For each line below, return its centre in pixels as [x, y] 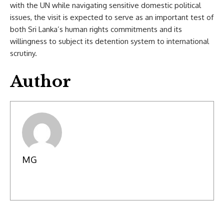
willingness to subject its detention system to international [109, 41]
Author [40, 81]
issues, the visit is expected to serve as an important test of [112, 17]
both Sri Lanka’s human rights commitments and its [96, 29]
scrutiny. [23, 53]
